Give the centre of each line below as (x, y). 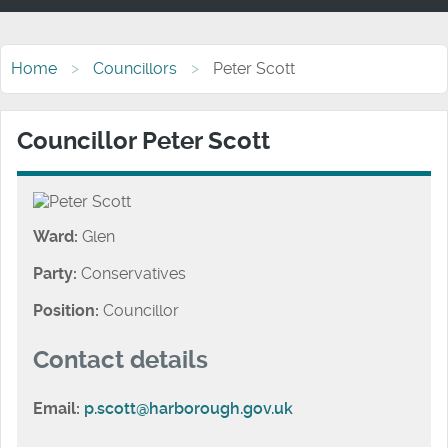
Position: (66, 310)
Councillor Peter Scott (143, 140)
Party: (55, 273)
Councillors (135, 68)
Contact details (120, 359)
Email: (56, 408)
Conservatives (131, 273)
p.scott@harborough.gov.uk (188, 408)
